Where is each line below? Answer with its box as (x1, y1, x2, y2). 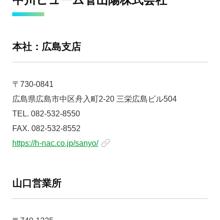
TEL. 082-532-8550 (12, 110, 80, 118)
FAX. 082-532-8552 (12, 124, 81, 133)
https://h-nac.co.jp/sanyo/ (12, 139, 98, 147)
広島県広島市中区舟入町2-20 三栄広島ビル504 (12, 95, 177, 103)
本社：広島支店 (12, 41, 81, 52)
